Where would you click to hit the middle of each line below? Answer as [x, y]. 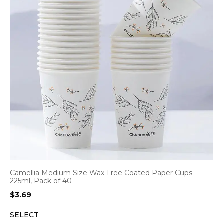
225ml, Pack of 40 [41, 181]
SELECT [24, 215]
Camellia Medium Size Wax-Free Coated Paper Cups [101, 173]
